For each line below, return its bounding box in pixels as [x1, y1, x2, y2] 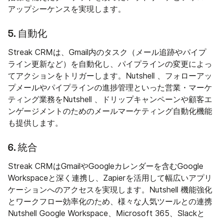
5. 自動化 [8, 29, 47, 39]
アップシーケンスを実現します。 [8, 4, 126, 14]
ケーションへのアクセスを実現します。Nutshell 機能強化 [8, 185, 212, 195]
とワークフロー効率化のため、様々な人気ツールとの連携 [8, 197, 212, 207]
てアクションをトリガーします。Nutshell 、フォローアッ [8, 71, 212, 81]
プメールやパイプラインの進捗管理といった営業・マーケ [8, 83, 212, 93]
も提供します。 [8, 118, 63, 128]
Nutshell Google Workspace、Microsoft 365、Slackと [8, 209, 205, 219]
